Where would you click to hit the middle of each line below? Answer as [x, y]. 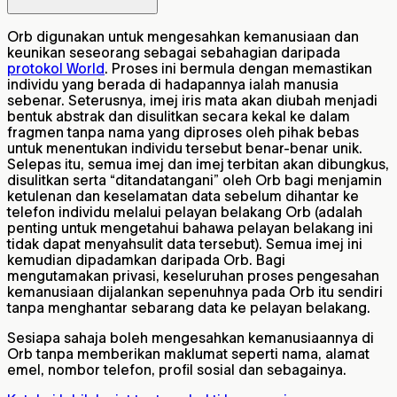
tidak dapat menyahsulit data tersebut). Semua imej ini [185, 244]
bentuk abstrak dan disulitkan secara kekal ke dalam [179, 117]
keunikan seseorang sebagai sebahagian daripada [174, 53]
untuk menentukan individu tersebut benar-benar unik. [185, 148]
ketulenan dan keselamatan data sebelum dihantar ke [183, 196]
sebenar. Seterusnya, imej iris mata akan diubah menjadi [192, 101]
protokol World [56, 69]
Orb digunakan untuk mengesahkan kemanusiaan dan [183, 37]
